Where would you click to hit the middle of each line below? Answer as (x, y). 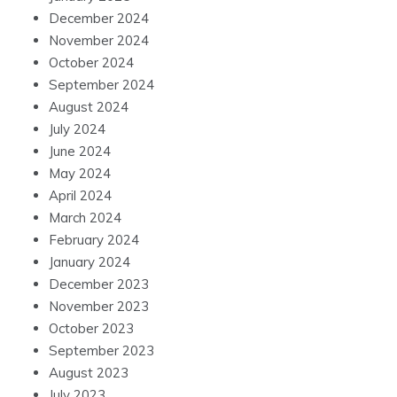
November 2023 (99, 307)
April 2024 (80, 196)
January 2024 (90, 262)
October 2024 (91, 63)
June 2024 (80, 152)
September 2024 (101, 85)
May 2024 (80, 174)
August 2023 (89, 373)
